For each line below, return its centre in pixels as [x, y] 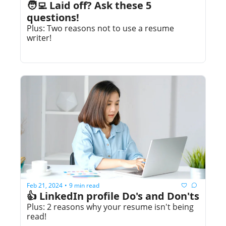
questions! [53, 18]
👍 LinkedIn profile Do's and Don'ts [113, 196]
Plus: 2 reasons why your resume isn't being [110, 207]
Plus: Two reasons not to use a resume [100, 29]
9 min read [84, 185]
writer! [39, 38]
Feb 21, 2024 [45, 185]
